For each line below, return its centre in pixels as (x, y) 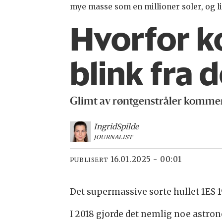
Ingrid (105, 127)
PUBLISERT (89, 160)
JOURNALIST (113, 137)
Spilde (127, 127)
